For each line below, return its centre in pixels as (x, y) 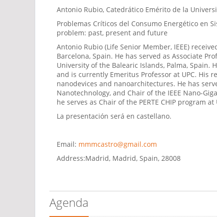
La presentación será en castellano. (115, 116)
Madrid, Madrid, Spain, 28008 (133, 158)
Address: (71, 158)
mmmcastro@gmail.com (118, 144)
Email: (67, 144)
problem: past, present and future (112, 32)
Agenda (69, 202)
